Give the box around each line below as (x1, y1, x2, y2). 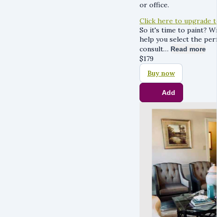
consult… (139, 45, 170, 53)
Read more (170, 45, 206, 53)
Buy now (147, 69, 175, 77)
